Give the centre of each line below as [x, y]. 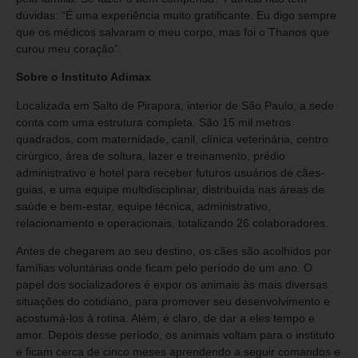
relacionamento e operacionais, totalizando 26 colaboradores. [172, 223]
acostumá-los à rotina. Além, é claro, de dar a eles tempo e [165, 318]
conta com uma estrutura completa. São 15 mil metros [153, 122]
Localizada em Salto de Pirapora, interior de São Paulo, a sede [175, 105]
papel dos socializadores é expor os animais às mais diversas [172, 285]
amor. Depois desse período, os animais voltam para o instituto [175, 335]
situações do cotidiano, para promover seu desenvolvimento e [173, 302]
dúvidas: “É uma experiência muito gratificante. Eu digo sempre [176, 15]
